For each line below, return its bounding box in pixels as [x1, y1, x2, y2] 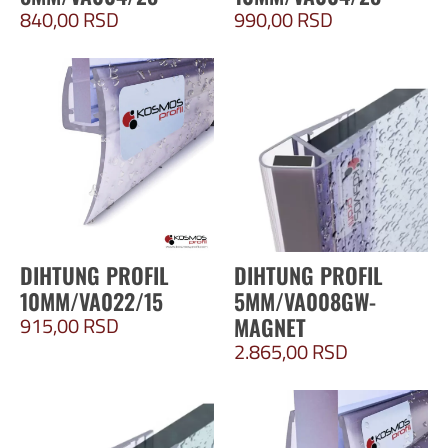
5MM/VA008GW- [234, 285, 376, 318]
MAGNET [234, 311, 306, 344]
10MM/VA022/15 [20, 285, 163, 318]
